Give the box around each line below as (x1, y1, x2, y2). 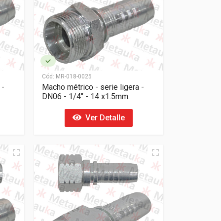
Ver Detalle (81, 113, 125, 122)
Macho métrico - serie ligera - (41, 82, 144, 92)
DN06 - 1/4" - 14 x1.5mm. (41, 91, 130, 101)
